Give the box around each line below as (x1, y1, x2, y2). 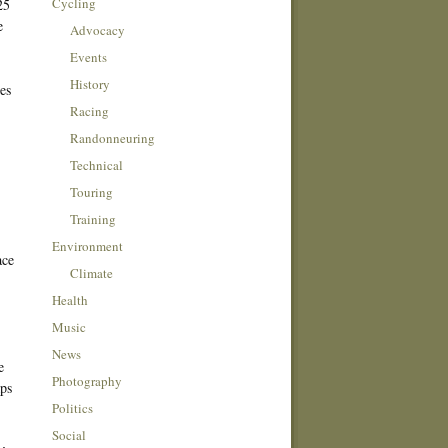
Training (69, 209, 116, 228)
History (69, 74, 110, 93)
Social (51, 425, 86, 444)
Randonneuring (69, 128, 155, 147)
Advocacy (69, 20, 125, 39)
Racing (69, 101, 109, 120)
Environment (51, 236, 123, 255)
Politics (51, 398, 93, 417)
